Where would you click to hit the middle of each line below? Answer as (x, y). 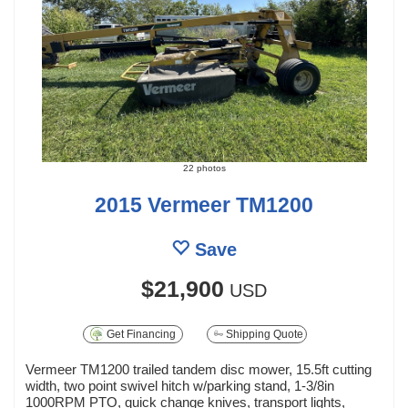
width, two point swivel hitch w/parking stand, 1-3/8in (180, 385)
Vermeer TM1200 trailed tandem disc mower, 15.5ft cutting (199, 369)
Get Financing (140, 334)
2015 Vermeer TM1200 (204, 204)
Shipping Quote (263, 334)
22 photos (204, 168)
